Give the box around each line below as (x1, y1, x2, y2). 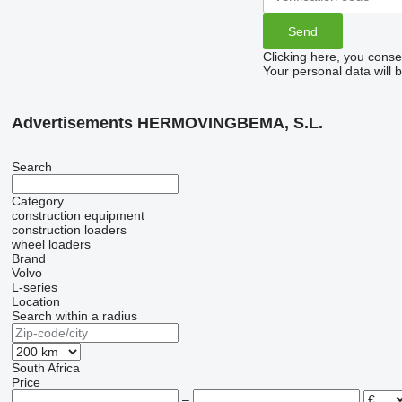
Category (11, 194, 64, 209)
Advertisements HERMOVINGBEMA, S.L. (11, 114, 323, 133)
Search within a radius (11, 309, 137, 324)
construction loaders (11, 223, 127, 238)
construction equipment (11, 208, 144, 223)
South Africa (11, 361, 80, 376)
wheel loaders (11, 237, 91, 252)
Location (11, 294, 60, 310)
